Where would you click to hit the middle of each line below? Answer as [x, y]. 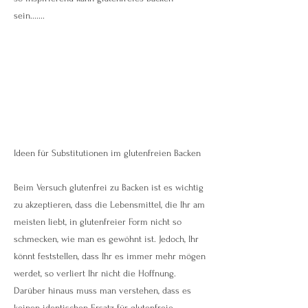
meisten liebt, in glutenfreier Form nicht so [98, 222]
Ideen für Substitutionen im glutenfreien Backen [107, 153]
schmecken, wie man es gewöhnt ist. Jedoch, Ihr [106, 239]
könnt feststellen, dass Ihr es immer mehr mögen [110, 256]
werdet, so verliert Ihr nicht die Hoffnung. [95, 273]
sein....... [29, 15]
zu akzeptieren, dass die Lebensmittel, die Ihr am [109, 205]
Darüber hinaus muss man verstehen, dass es [102, 290]
